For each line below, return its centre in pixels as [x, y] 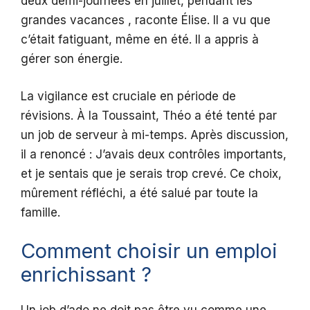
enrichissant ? [86, 275]
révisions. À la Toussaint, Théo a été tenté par [149, 115]
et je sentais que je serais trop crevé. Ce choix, [151, 173]
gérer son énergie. [72, 59]
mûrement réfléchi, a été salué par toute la [139, 193]
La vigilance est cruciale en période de [128, 96]
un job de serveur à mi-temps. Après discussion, [155, 135]
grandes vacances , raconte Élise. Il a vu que [146, 20]
